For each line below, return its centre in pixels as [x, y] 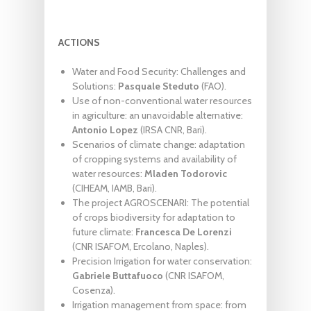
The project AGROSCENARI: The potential [161, 202]
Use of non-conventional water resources [162, 100]
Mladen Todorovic [186, 173]
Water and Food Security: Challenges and [159, 71]
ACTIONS [79, 42]
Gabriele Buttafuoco [118, 275]
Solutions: [95, 86]
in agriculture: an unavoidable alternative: [158, 115]
